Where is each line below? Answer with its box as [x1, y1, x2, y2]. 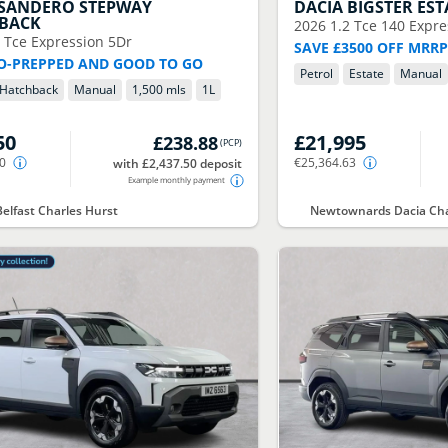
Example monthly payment [127, 174, 225, 185]
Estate [349, 65, 385, 82]
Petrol [300, 65, 334, 82]
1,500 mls [132, 81, 187, 98]
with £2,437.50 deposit [112, 155, 242, 172]
